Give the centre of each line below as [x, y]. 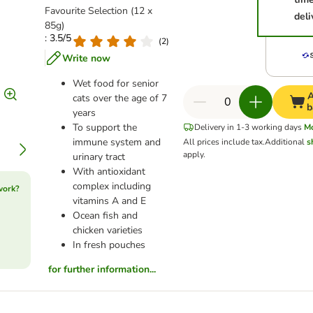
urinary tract [99, 157]
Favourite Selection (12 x [99, 11]
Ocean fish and [105, 216]
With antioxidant [109, 172]
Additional [286, 142]
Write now [87, 58]
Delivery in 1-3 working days [248, 127]
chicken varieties [108, 230]
